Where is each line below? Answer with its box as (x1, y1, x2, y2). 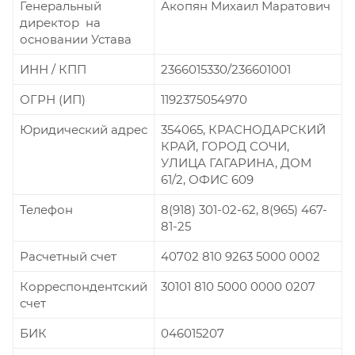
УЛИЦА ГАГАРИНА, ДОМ (161, 155, 311, 170)
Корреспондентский (20, 279, 147, 294)
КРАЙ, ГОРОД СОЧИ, (161, 139, 289, 154)
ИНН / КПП (20, 62, 90, 77)
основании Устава (20, 32, 132, 47)
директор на (20, 15, 101, 30)
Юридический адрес (20, 122, 147, 137)
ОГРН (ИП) (20, 92, 86, 107)
